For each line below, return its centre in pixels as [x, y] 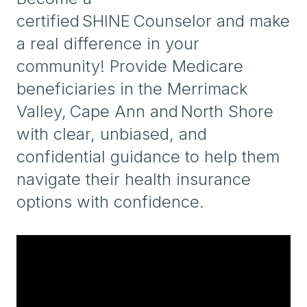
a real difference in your [108, 43]
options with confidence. [110, 201]
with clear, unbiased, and [112, 134]
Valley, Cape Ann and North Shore [145, 111]
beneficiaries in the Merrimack [132, 88]
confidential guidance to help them [148, 156]
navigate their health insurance [134, 179]
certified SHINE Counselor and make [153, 21]
